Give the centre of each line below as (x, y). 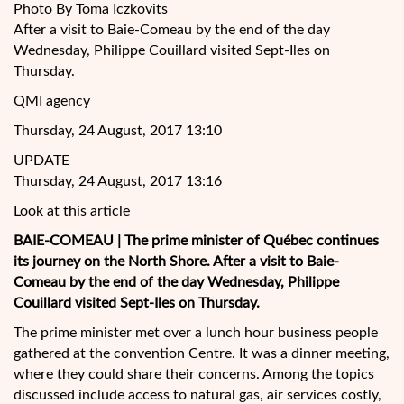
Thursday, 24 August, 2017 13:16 (118, 181)
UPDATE (41, 161)
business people (328, 333)
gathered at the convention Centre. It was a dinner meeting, (202, 353)
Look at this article (72, 211)
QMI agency (52, 101)
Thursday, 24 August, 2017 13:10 (118, 131)
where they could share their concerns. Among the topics (194, 374)
